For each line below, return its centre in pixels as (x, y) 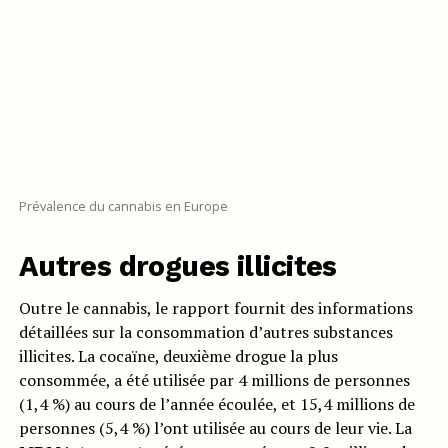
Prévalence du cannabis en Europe (123, 206)
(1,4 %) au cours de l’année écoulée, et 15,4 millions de (216, 404)
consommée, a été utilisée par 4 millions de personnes (214, 380)
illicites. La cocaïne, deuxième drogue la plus (178, 356)
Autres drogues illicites (177, 266)
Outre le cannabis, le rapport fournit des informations (215, 308)
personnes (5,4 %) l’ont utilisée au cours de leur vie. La (215, 428)
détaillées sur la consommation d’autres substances (205, 332)
